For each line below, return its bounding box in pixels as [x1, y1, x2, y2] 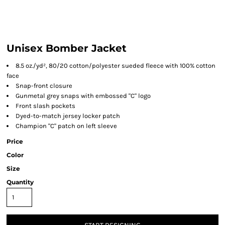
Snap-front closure [16, 82, 72, 89]
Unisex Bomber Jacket [7, 42, 127, 54]
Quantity [7, 178, 34, 186]
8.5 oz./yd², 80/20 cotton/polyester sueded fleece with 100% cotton [16, 62, 215, 69]
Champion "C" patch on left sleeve [16, 122, 117, 130]
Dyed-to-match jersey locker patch [16, 112, 120, 120]
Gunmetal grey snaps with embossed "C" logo [16, 92, 151, 99]
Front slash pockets [16, 102, 75, 109]
